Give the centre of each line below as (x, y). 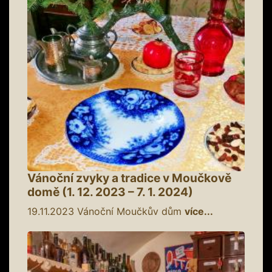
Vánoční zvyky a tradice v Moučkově (129, 178)
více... (199, 211)
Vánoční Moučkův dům (129, 211)
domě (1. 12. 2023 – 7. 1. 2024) (110, 192)
